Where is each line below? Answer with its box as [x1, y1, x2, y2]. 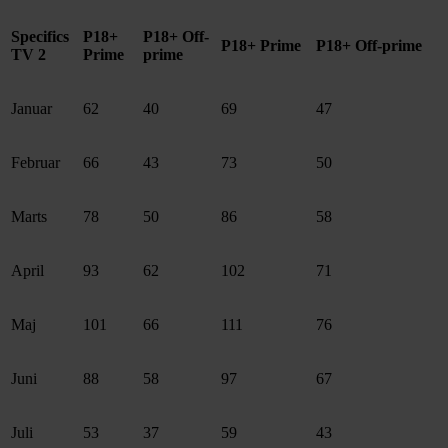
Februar [11, 154, 60, 172]
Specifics [11, 28, 69, 46]
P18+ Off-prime [316, 37, 422, 55]
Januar [11, 100, 52, 118]
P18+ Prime [221, 37, 301, 55]
